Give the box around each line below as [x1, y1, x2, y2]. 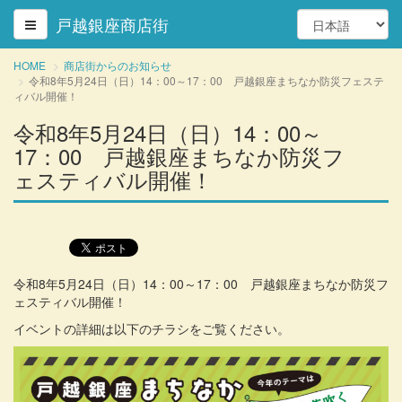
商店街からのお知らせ [64, 57, 171, 73]
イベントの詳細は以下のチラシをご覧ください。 [13, 319, 290, 337]
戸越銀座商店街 [56, 12, 169, 36]
